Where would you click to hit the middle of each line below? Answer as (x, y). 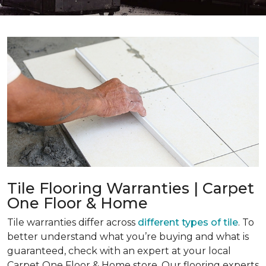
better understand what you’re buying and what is (128, 237)
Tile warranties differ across (72, 223)
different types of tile (188, 223)
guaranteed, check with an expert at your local (119, 251)
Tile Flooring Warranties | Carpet (131, 189)
